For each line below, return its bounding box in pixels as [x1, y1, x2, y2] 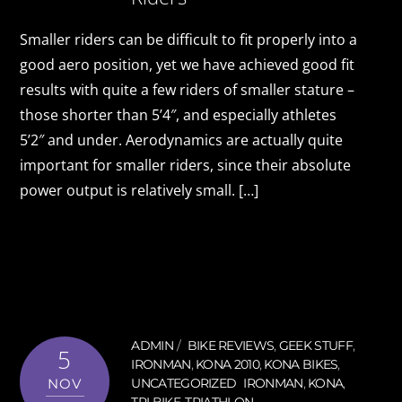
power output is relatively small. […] [20, 179, 259, 200]
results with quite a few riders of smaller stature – [20, 79, 355, 100]
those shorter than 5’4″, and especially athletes [20, 104, 337, 125]
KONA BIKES [264, 357, 338, 372]
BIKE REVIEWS [187, 338, 275, 354]
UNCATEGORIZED [131, 376, 237, 391]
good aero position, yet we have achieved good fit [20, 54, 355, 74]
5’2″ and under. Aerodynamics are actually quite [20, 129, 344, 150]
